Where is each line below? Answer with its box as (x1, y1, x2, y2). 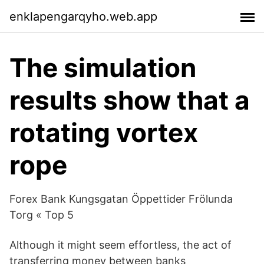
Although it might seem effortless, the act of (9, 239, 232, 251)
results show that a (9, 84, 250, 116)
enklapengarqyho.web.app (9, 9, 157, 24)
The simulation (9, 52, 196, 84)
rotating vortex (9, 117, 198, 148)
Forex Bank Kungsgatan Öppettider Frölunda (9, 193, 233, 205)
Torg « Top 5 (9, 209, 74, 221)
